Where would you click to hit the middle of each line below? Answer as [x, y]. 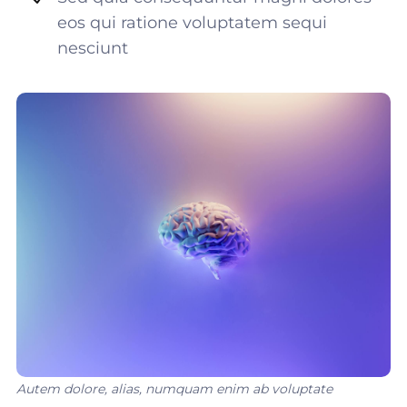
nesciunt [93, 48]
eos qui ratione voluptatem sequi [192, 23]
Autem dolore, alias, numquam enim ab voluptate [174, 389]
